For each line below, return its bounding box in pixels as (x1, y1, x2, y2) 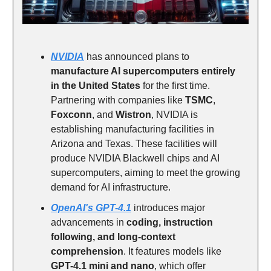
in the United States (51, 80, 140, 91)
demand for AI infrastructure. (51, 181, 171, 192)
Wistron (116, 109, 151, 120)
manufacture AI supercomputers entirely (51, 65, 235, 76)
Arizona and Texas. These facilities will (51, 138, 217, 149)
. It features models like (123, 246, 221, 256)
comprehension (51, 246, 123, 256)
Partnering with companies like (51, 94, 185, 105)
